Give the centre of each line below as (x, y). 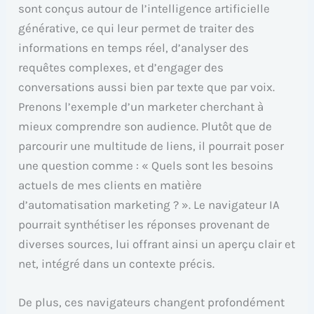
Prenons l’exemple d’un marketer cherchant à (141, 107)
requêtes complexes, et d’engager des (121, 68)
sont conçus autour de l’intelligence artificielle (144, 9)
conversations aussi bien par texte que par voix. (147, 87)
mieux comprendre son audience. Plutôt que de (145, 127)
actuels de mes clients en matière (110, 185)
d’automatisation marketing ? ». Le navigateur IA (149, 205)
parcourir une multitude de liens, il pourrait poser (151, 146)
